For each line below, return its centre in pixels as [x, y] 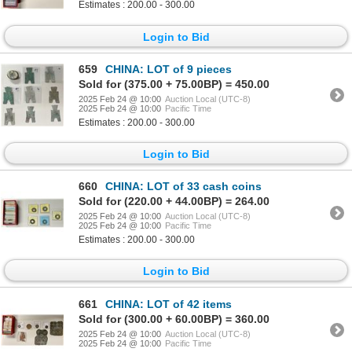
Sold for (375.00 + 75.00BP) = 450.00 [174, 84]
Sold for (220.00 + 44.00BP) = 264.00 [174, 202]
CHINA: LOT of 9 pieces [169, 69]
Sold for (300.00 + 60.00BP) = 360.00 [174, 319]
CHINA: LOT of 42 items [169, 304]
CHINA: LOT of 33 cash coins [183, 187]
